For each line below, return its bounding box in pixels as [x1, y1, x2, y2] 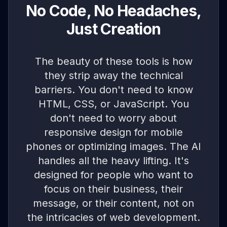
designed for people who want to [34, 169, 193, 181]
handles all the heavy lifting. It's [38, 155, 189, 167]
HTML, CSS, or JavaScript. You [38, 98, 189, 110]
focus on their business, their [44, 183, 183, 196]
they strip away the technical [44, 69, 183, 82]
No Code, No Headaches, [25, 2, 202, 20]
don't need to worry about [50, 112, 177, 125]
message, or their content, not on [33, 197, 194, 210]
